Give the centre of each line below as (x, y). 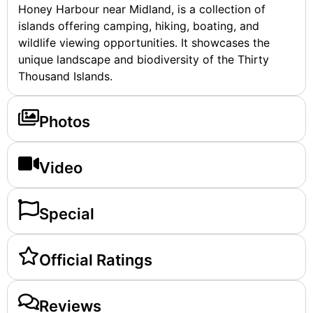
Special (67, 214)
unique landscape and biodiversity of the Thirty (144, 60)
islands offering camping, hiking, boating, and (139, 26)
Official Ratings (96, 260)
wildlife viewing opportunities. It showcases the (144, 43)
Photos (65, 122)
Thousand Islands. (65, 77)
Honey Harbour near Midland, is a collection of (142, 9)
